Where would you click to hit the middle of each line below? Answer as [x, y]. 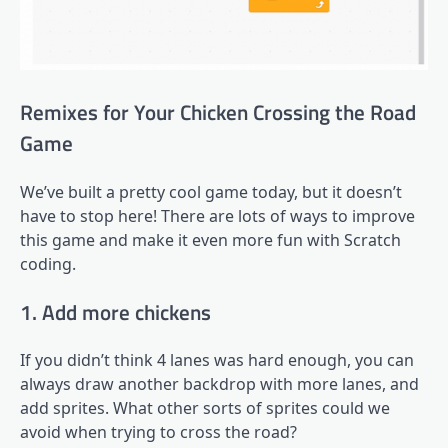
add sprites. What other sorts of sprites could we [205, 408]
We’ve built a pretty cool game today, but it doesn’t [211, 191]
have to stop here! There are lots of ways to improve [217, 215]
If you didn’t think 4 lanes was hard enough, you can [217, 360]
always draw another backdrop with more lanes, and [219, 384]
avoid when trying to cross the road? [158, 432]
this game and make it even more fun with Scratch [210, 239]
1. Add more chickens [115, 311]
